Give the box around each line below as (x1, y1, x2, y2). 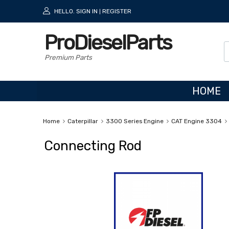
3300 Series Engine (105, 117, 164, 125)
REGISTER (102, 8, 131, 15)
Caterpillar (67, 117, 98, 125)
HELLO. (54, 8, 75, 15)
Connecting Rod (44, 138, 142, 153)
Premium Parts (44, 53, 92, 62)
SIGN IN (76, 8, 98, 15)
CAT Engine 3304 (171, 117, 222, 125)
